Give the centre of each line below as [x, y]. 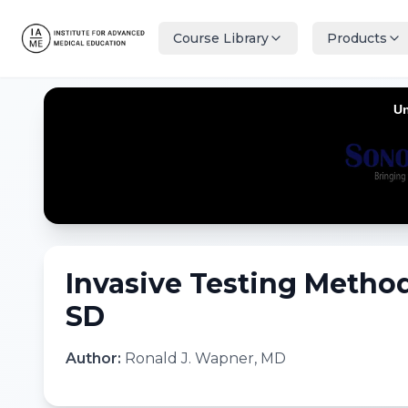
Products [357, 38]
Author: [95, 358]
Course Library [221, 38]
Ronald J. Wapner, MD [205, 358]
